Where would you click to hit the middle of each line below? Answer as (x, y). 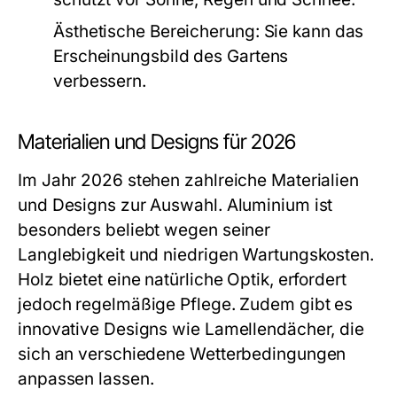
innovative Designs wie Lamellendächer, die (191, 329)
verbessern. (100, 81)
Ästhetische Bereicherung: (156, 31)
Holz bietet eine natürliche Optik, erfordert (182, 280)
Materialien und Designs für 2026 (157, 142)
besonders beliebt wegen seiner (144, 230)
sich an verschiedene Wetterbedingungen (182, 354)
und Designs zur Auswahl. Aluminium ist (175, 205)
